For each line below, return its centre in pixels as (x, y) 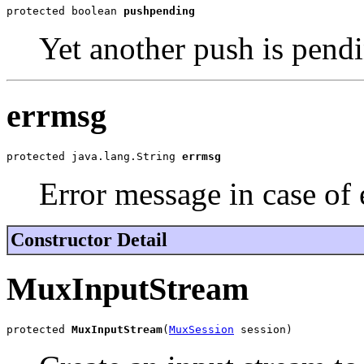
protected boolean (65, 11)
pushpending (159, 11)
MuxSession (201, 330)
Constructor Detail (89, 239)
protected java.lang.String (94, 156)
